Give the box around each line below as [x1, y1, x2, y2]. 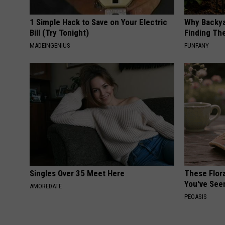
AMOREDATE [30, 182, 62, 190]
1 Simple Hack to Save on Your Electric [30, 17, 167, 28]
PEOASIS [184, 193, 207, 201]
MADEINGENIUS [30, 42, 70, 50]
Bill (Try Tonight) [30, 28, 89, 38]
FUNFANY [184, 42, 209, 50]
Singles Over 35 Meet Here [30, 168, 125, 179]
